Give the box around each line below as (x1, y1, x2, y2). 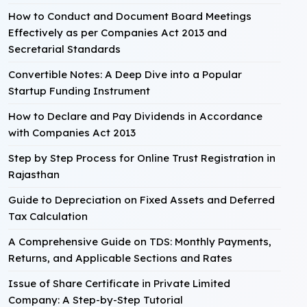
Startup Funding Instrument (8, 84, 150, 97)
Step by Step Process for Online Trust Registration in (8, 151, 275, 164)
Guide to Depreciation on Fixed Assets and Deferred (8, 193, 275, 206)
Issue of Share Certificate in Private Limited (8, 277, 230, 290)
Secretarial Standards (8, 42, 121, 56)
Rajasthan (8, 168, 60, 181)
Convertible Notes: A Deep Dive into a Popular (8, 68, 242, 81)
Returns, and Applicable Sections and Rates (8, 251, 232, 265)
